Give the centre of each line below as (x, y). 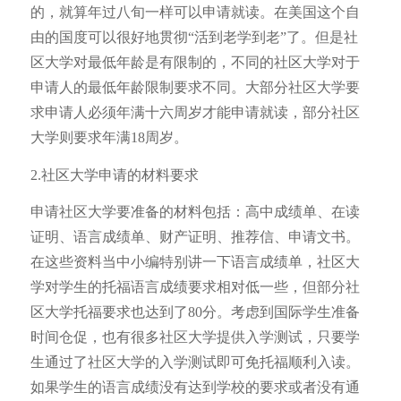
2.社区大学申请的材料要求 (114, 175)
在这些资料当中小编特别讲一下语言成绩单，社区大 (195, 262)
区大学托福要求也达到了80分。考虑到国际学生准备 (195, 312)
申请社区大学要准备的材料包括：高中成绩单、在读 (195, 212)
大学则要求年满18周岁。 (109, 137)
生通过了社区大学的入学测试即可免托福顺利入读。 (195, 363)
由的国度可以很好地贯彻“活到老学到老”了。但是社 (194, 37)
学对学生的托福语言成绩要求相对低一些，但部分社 (195, 287)
